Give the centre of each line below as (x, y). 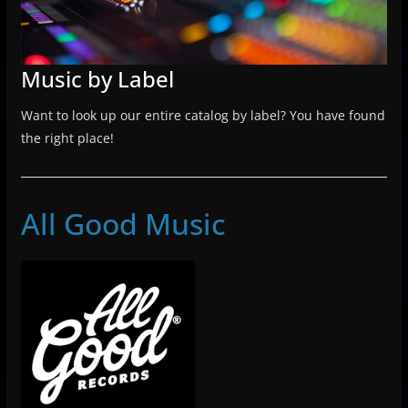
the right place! (67, 138)
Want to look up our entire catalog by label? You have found (203, 116)
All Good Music (123, 224)
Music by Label (97, 79)
